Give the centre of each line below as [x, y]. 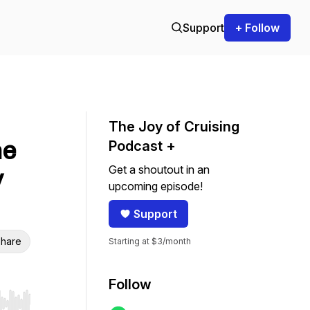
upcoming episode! [156, 186]
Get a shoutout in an [159, 170]
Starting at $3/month [150, 241]
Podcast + [142, 146]
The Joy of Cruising [174, 127]
